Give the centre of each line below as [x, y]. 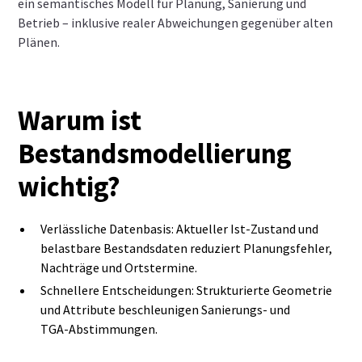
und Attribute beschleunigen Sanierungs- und [166, 309]
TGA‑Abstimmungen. [99, 329]
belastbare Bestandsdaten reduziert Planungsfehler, [187, 248]
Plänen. [39, 42]
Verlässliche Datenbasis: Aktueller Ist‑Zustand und [180, 229]
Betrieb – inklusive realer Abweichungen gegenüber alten [176, 23]
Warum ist [80, 120]
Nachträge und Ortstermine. [119, 267]
